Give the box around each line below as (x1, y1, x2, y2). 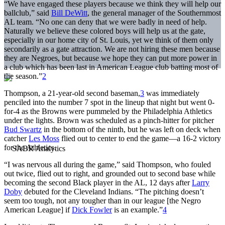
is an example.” (112, 205, 163, 214)
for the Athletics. (4, 143, 56, 152)
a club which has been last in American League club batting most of (4, 62, 218, 71)
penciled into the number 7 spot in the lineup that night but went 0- (4, 97, 214, 106)
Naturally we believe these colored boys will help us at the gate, (4, 26, 205, 35)
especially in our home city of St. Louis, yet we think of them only (4, 35, 213, 44)
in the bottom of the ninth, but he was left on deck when (42, 125, 220, 134)
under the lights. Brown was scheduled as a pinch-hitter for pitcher (4, 116, 214, 125)
